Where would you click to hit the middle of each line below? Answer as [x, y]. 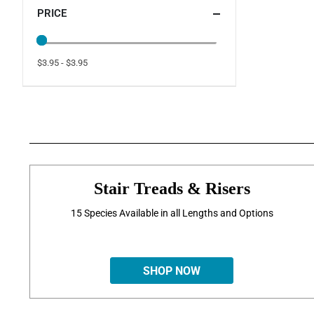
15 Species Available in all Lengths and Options [172, 213]
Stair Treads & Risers [172, 189]
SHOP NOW [172, 271]
